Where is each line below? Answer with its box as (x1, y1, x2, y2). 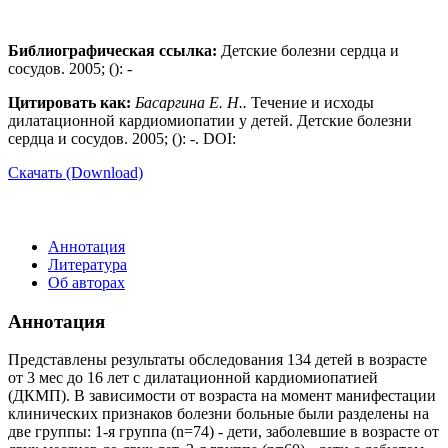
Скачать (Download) (8, 163, 143, 181)
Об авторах (48, 273, 125, 291)
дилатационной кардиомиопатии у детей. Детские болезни (8, 111, 412, 129)
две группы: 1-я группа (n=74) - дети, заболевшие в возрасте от (8, 423, 439, 441)
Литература (48, 255, 127, 273)
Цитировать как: (8, 93, 131, 111)
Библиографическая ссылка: (8, 41, 217, 59)
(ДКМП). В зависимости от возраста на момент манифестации (8, 387, 436, 405)
